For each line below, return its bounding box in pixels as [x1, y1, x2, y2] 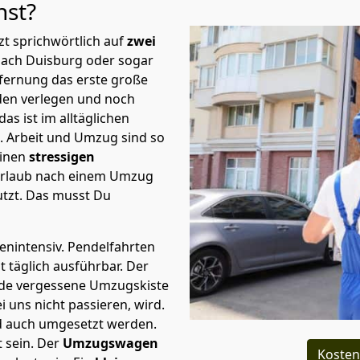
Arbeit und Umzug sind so [6, 129, 165, 146]
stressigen [29, 148, 95, 166]
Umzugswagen [63, 334, 158, 352]
